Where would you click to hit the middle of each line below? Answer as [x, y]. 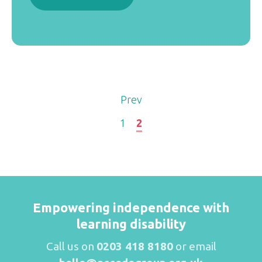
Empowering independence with [131, 207]
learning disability [131, 224]
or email [196, 246]
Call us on [71, 246]
